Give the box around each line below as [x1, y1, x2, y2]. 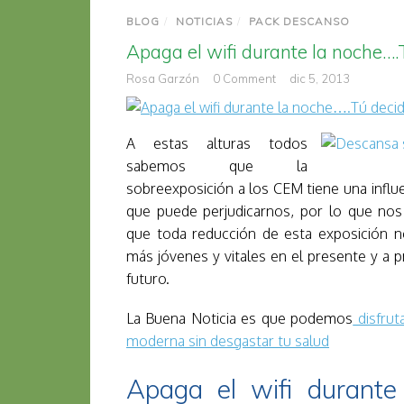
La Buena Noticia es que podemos [126, 308, 353, 327]
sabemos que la [126, 156, 308, 175]
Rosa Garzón [126, 70, 199, 86]
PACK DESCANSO [249, 14, 350, 28]
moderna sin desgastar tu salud [126, 331, 329, 350]
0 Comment [213, 70, 276, 86]
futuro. [126, 269, 170, 288]
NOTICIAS [176, 14, 233, 28]
